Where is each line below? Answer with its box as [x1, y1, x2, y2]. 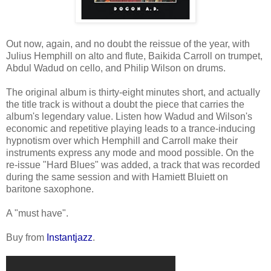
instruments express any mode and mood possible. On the [6, 147, 254, 158]
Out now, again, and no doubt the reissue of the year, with [6, 38, 250, 49]
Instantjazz [47, 232, 93, 243]
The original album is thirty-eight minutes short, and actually [6, 87, 260, 97]
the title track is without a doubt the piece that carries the [6, 99, 244, 109]
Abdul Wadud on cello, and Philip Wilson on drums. [6, 62, 226, 73]
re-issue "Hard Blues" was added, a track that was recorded [6, 159, 260, 170]
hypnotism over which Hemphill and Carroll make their [6, 135, 238, 146]
